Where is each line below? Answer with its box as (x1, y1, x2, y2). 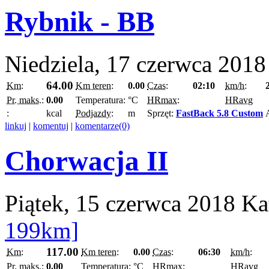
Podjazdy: (76, 108, 113, 119)
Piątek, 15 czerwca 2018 (5, 190, 235, 217)
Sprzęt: (147, 108, 176, 119)
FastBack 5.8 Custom (176, 108, 263, 119)
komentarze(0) (75, 121, 130, 131)
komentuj (33, 121, 68, 131)
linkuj (5, 121, 26, 131)
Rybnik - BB (5, 5, 154, 37)
